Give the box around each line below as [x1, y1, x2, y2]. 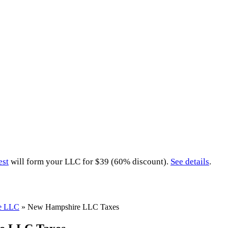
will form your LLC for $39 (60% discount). [9, 156, 170, 166]
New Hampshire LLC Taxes [27, 202, 119, 211]
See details [170, 156, 209, 166]
